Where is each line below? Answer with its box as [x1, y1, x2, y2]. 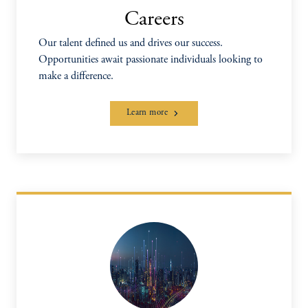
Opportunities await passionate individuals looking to [38, 54, 263, 65]
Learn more [126, 109, 168, 118]
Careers [124, 10, 184, 30]
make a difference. [38, 71, 113, 82]
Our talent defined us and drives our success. [38, 38, 223, 49]
